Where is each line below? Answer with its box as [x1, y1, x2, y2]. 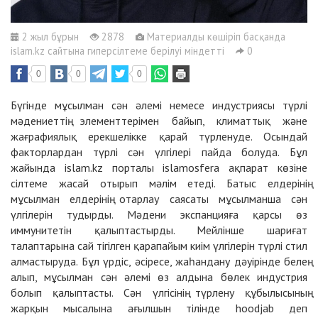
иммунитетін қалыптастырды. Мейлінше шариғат [11, 223, 307, 238]
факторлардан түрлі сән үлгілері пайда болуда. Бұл [11, 145, 307, 160]
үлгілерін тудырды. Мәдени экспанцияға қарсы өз [11, 207, 307, 222]
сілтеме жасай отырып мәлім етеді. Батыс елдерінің [11, 176, 307, 191]
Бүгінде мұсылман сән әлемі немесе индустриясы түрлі [11, 98, 307, 113]
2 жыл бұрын [19, 30, 79, 44]
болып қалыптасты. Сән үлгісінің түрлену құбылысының [11, 285, 307, 300]
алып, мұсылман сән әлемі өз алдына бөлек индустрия [11, 270, 307, 285]
